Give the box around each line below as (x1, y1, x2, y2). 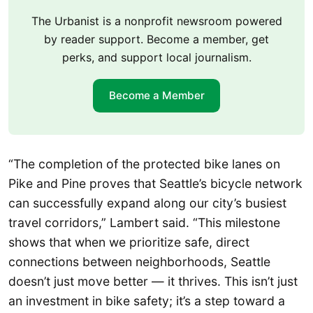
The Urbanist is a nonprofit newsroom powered (31, 14, 282, 29)
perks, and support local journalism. (61, 50, 252, 65)
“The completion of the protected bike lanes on (8, 156, 280, 171)
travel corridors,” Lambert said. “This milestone (8, 214, 280, 230)
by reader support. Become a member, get (44, 32, 269, 47)
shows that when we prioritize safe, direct (8, 234, 249, 249)
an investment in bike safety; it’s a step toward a (8, 293, 285, 308)
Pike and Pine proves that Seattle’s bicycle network (8, 175, 303, 191)
